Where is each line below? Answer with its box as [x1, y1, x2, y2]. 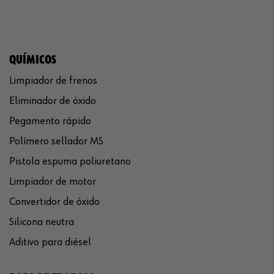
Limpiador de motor [9, 176, 96, 187]
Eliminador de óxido [9, 95, 96, 106]
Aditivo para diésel [9, 236, 91, 248]
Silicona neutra [9, 216, 74, 228]
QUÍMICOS [9, 53, 56, 66]
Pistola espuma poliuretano [9, 155, 131, 167]
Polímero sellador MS [9, 135, 103, 147]
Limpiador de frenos [9, 75, 97, 86]
